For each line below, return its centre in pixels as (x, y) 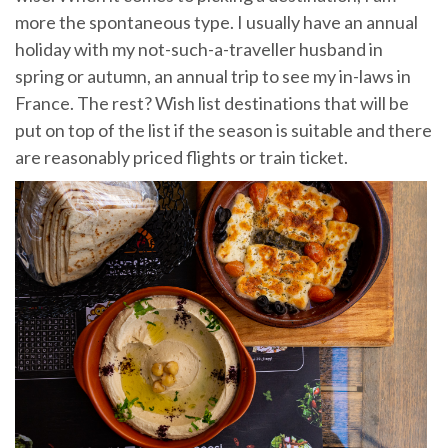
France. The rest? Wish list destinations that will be (212, 102)
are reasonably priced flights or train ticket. (181, 156)
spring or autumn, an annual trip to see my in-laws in (213, 75)
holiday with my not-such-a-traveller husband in (199, 48)
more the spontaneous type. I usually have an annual (216, 21)
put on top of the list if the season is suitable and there (223, 129)
